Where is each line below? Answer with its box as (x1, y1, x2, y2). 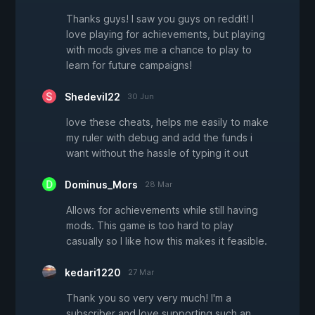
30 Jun (127, 91, 154, 101)
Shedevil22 (65, 90, 120, 103)
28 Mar (145, 179, 172, 189)
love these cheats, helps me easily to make (66, 115, 269, 128)
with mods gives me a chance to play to (66, 43, 252, 56)
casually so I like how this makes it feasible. (66, 234, 267, 247)
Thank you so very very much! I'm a (66, 291, 231, 304)
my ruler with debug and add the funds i (66, 131, 252, 143)
